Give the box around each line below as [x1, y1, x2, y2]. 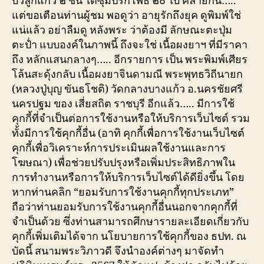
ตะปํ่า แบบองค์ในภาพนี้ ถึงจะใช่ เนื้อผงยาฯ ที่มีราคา [12, 38, 247, 52]
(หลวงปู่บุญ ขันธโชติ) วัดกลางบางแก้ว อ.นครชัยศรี [12, 82, 243, 96]
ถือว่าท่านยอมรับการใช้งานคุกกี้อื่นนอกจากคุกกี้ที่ [12, 200, 237, 214]
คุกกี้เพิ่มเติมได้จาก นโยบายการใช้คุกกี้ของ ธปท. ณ [12, 230, 246, 243]
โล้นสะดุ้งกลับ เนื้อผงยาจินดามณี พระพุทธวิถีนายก [12, 68, 243, 81]
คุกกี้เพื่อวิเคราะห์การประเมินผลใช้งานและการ [12, 141, 226, 155]
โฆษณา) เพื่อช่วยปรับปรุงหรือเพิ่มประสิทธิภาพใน [12, 156, 235, 170]
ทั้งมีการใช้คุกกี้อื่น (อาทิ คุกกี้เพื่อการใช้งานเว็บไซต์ [12, 127, 245, 140]
